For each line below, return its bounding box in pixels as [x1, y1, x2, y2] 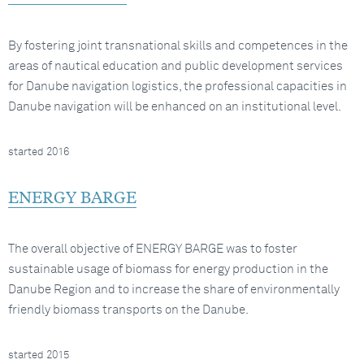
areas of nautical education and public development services [8, 60, 343, 72]
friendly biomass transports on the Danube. [8, 304, 249, 316]
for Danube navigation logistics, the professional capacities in [8, 80, 347, 93]
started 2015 [8, 350, 69, 361]
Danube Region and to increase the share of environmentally [8, 284, 340, 296]
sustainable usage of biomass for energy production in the [8, 263, 328, 275]
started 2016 [8, 147, 69, 158]
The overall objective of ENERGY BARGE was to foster [8, 243, 297, 255]
